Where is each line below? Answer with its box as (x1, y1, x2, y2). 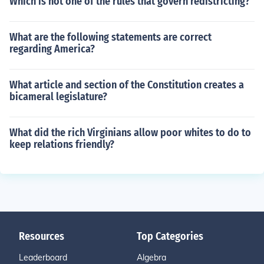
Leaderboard (19, 252, 67, 263)
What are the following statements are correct (9, 31, 212, 44)
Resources (19, 230, 64, 243)
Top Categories (137, 230, 203, 243)
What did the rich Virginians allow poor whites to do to (9, 126, 251, 139)
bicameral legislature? (9, 90, 107, 103)
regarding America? (9, 42, 95, 55)
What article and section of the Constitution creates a (9, 78, 244, 91)
